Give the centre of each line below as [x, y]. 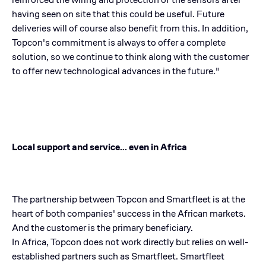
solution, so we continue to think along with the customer [130, 56]
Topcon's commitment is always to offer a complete [119, 42]
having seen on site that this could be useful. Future [118, 14]
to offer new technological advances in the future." [115, 71]
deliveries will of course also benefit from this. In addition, [130, 28]
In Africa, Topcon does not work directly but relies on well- [130, 242]
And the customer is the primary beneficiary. [102, 227]
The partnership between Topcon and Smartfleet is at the [129, 199]
